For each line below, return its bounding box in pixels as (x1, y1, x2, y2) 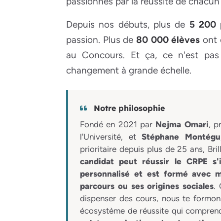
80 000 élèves (136, 34, 200, 46)
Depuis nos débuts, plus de (66, 19, 189, 31)
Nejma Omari (155, 119, 209, 130)
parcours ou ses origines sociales (80, 181, 214, 191)
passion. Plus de (66, 34, 136, 46)
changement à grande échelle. (66, 65, 191, 76)
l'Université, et (80, 132, 142, 142)
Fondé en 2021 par (80, 119, 156, 130)
